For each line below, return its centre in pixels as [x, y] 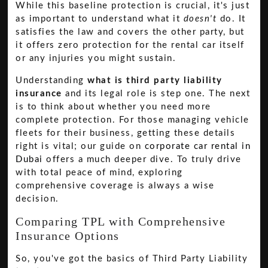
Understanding [52, 80]
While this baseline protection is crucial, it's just [133, 6]
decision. [37, 199]
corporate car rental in [198, 146]
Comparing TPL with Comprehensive [121, 222]
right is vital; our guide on [80, 146]
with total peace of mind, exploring [99, 172]
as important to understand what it [100, 19]
